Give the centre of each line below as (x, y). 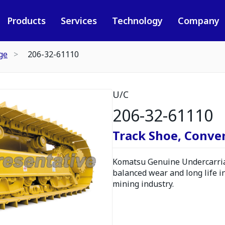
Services (79, 21)
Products (26, 21)
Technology (137, 21)
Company (198, 21)
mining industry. (143, 184)
